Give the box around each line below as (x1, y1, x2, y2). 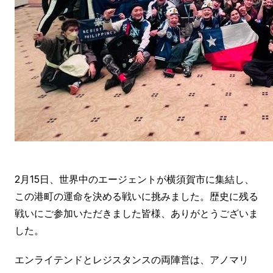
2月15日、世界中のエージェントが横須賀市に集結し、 (15, 173, 254, 185)
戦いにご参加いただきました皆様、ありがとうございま (15, 207, 258, 219)
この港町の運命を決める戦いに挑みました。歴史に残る (15, 190, 258, 202)
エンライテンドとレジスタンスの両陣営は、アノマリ (15, 253, 249, 266)
